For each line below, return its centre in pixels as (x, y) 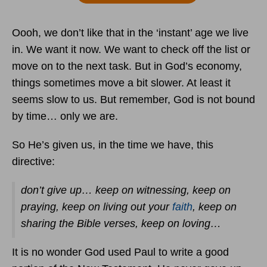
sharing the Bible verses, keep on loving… (121, 223)
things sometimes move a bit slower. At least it (121, 83)
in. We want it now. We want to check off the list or (131, 49)
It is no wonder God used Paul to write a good (120, 252)
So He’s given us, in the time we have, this (113, 145)
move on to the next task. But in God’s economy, (127, 66)
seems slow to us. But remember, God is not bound (133, 100)
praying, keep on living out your (97, 207)
